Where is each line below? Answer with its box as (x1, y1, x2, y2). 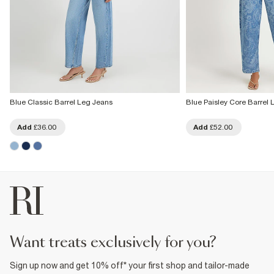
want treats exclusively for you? (24, 235, 217, 250)
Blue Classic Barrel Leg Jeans (10, 97, 113, 106)
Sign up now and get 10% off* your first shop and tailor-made (10, 260, 250, 270)
